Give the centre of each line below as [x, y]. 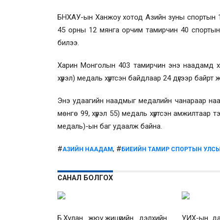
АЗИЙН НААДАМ [88, 149]
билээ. [69, 42]
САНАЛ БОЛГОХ [85, 178]
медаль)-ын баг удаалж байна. [110, 126]
